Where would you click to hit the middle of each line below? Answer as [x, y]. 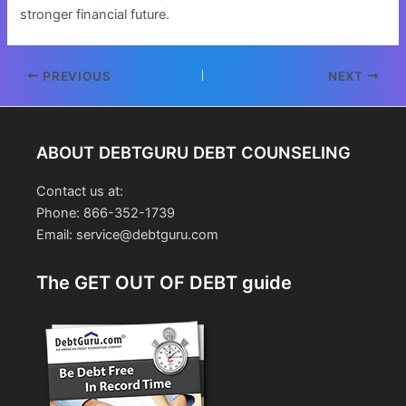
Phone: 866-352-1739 [106, 213]
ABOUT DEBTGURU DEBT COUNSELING [193, 153]
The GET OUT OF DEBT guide [164, 282]
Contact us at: [80, 192]
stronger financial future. [95, 14]
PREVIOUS [75, 76]
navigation [38, 97]
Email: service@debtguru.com [127, 235]
